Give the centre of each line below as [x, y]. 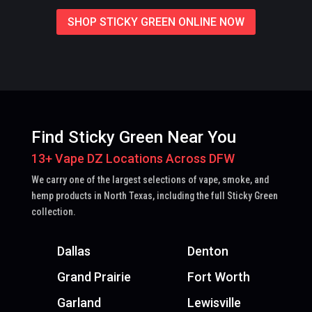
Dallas [73, 251]
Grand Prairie [94, 277]
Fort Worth [218, 277]
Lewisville [214, 303]
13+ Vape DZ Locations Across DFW [133, 158]
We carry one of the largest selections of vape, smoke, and [150, 179]
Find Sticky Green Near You [133, 137]
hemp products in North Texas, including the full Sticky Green [154, 195]
